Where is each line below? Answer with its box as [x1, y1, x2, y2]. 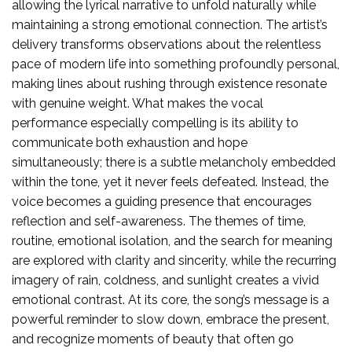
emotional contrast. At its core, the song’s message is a [12, 291, 329, 307]
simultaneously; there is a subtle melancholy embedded [12, 154, 335, 170]
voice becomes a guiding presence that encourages [12, 193, 312, 209]
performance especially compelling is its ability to [12, 115, 299, 130]
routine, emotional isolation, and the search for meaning [12, 233, 332, 248]
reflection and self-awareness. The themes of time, [12, 213, 306, 229]
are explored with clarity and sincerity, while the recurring [12, 252, 336, 268]
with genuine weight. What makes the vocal [12, 95, 263, 111]
